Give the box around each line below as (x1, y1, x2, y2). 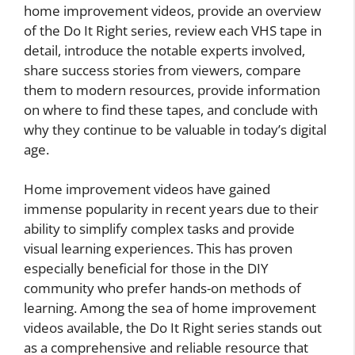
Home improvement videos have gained (24, 180, 270, 199)
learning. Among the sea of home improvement (24, 299, 316, 318)
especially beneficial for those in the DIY (24, 259, 269, 278)
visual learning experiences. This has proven (24, 239, 292, 258)
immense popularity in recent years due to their (24, 200, 319, 219)
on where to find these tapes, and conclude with (24, 100, 318, 119)
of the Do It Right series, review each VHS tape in (24, 21, 322, 40)
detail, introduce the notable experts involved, (24, 40, 305, 59)
